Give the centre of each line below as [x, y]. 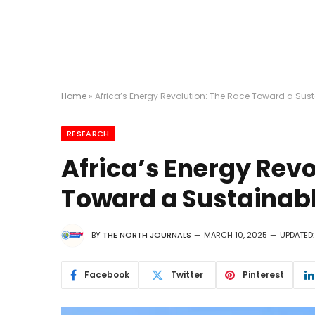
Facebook [107, 275]
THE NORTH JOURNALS [147, 235]
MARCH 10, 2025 [236, 235]
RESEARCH [88, 134]
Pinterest [263, 275]
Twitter [187, 275]
